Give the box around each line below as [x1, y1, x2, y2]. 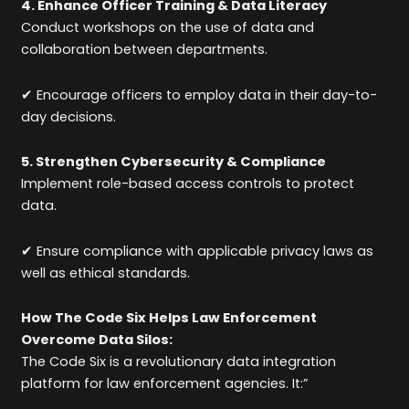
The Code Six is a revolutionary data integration [21, 352, 337, 372]
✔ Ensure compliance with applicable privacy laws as [21, 241, 374, 260]
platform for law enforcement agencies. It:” [21, 374, 313, 393]
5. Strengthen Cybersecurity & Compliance [21, 152, 327, 172]
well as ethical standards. [21, 263, 191, 282]
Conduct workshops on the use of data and [21, 18, 315, 37]
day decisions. [21, 107, 121, 126]
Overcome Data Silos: [21, 330, 173, 350]
